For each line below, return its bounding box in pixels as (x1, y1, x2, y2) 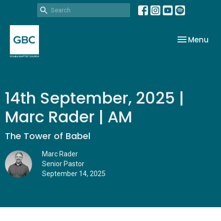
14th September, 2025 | (5, 87, 184, 109)
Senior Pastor (42, 160, 84, 168)
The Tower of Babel (5, 130, 90, 142)
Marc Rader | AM (5, 106, 132, 128)
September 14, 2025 (42, 170, 106, 178)
